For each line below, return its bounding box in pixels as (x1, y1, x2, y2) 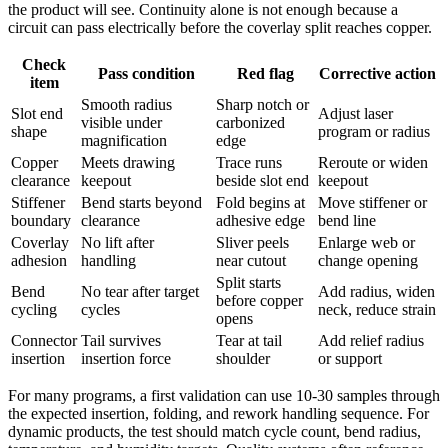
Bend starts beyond (81, 193, 202, 211)
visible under (81, 113, 162, 131)
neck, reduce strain (318, 300, 436, 318)
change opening (318, 251, 418, 269)
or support (318, 349, 382, 367)
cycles (81, 300, 120, 318)
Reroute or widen (318, 153, 428, 171)
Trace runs (216, 153, 282, 171)
